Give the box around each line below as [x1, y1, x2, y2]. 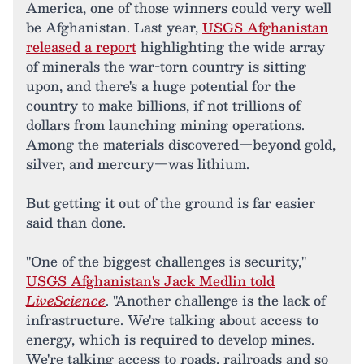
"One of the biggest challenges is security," [26, 249, 306, 272]
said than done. [26, 210, 126, 233]
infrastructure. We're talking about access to [26, 308, 318, 331]
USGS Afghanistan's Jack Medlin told [26, 269, 275, 292]
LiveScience [26, 288, 106, 311]
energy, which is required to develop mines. [26, 327, 314, 350]
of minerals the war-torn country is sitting [26, 54, 306, 77]
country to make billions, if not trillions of [26, 93, 301, 116]
